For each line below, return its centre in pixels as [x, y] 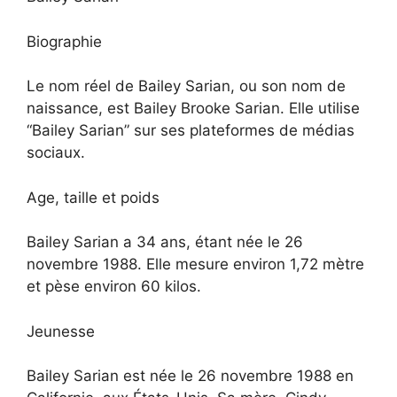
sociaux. [56, 153]
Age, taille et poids [93, 197]
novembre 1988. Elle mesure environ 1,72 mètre [195, 265]
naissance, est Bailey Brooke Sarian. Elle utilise [193, 109]
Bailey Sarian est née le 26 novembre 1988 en [190, 376]
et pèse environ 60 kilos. [114, 287]
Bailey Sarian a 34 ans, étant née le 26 [165, 242]
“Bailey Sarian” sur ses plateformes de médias [191, 131]
